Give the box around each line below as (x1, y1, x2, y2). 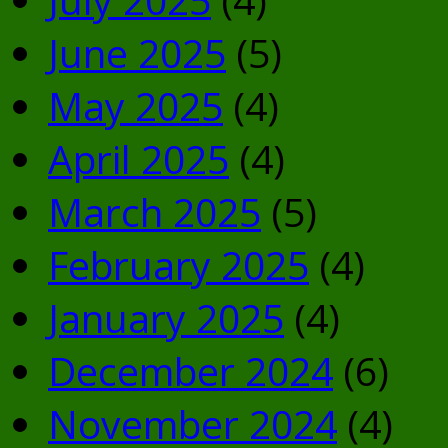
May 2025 (48, 79, 223, 133)
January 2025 (48, 291, 284, 345)
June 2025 (48, 26, 226, 80)
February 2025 (48, 238, 309, 292)
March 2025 (48, 185, 261, 239)
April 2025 (48, 132, 229, 186)
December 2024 (48, 344, 333, 398)
